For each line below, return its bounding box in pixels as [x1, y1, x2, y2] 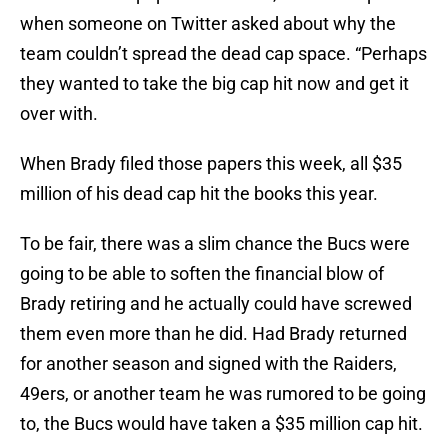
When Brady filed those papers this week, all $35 [20, 153, 402, 175]
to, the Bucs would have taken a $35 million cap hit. [20, 413, 423, 435]
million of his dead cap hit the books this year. [20, 183, 378, 205]
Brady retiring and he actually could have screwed [20, 293, 412, 315]
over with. [20, 103, 98, 125]
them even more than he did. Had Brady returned [20, 323, 407, 345]
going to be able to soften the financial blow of [20, 263, 384, 285]
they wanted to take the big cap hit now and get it [20, 73, 409, 95]
